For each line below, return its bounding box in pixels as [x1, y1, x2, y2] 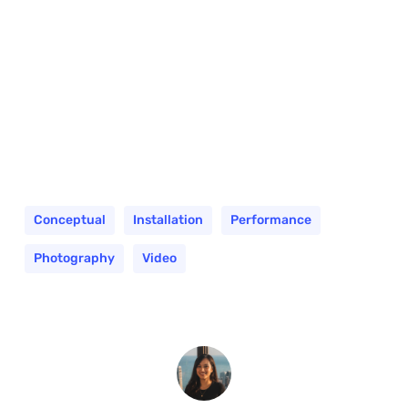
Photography [33, 250, 115, 266]
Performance [229, 211, 311, 228]
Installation [132, 211, 203, 228]
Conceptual [33, 211, 106, 228]
